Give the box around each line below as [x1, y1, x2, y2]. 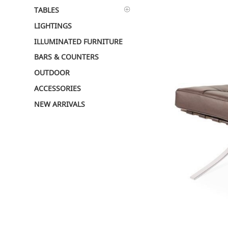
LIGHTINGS [34, 21, 72, 31]
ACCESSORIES [34, 83, 81, 93]
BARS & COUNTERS [34, 52, 99, 62]
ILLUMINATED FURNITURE [34, 37, 123, 46]
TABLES [34, 6, 60, 15]
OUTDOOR [34, 68, 70, 77]
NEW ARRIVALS [34, 99, 85, 109]
